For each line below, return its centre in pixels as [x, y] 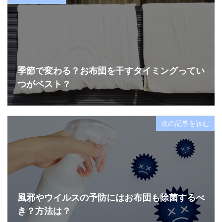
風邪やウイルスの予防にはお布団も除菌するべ [111, 197]
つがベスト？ [44, 84]
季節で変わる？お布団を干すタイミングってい [111, 71]
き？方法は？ [44, 211]
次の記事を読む [185, 123]
